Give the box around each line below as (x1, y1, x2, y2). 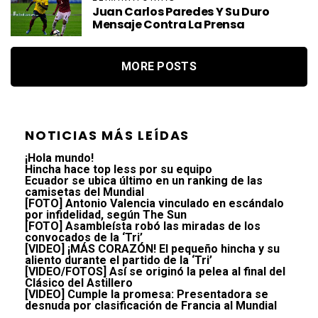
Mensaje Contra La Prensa (92, 16, 245, 33)
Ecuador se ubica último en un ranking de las (25, 173, 263, 187)
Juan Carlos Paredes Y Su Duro (92, 4, 270, 20)
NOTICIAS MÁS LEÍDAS (25, 126, 190, 144)
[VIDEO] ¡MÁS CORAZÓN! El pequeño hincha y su (25, 241, 280, 256)
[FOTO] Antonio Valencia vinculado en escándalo (25, 196, 284, 210)
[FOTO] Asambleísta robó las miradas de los (25, 219, 261, 233)
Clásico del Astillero (25, 275, 133, 290)
